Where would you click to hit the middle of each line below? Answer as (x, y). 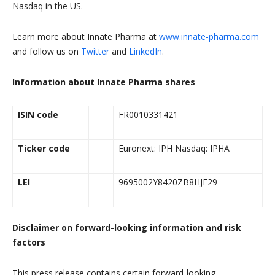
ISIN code (38, 115)
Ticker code (44, 149)
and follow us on (47, 52)
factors (29, 242)
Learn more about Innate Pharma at (86, 37)
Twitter (95, 52)
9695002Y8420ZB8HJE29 (168, 182)
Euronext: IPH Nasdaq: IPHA (174, 149)
